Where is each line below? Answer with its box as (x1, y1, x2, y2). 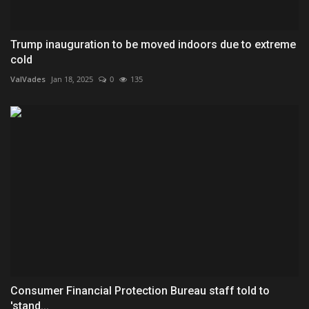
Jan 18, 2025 (51, 74, 93, 85)
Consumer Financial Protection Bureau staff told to (10, 284, 270, 298)
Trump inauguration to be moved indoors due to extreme (10, 38, 296, 52)
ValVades (10, 74, 46, 85)
